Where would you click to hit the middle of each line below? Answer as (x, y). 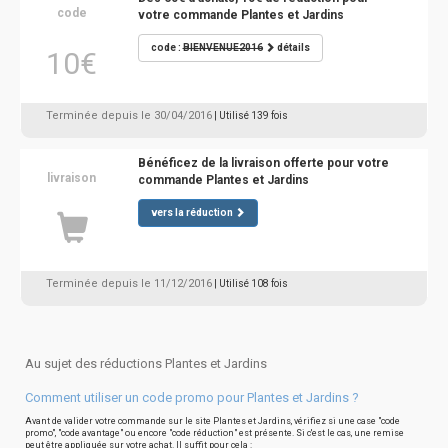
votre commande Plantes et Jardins (240, 15)
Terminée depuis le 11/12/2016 (129, 283)
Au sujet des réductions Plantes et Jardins (146, 363)
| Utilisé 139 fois (251, 115)
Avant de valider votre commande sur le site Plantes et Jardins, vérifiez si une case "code (212, 421)
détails (292, 47)
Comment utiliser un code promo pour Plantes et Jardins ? (192, 397)
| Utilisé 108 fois (251, 283)
